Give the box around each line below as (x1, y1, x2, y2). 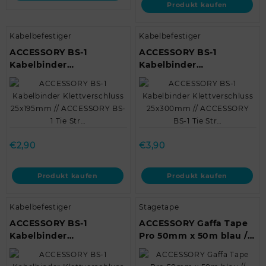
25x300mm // (139, 84, 199, 95)
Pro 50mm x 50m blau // (139, 230, 251, 241)
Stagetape (139, 202, 179, 211)
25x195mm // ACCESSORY (9, 84, 124, 95)
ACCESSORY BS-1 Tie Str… (139, 97, 256, 107)
